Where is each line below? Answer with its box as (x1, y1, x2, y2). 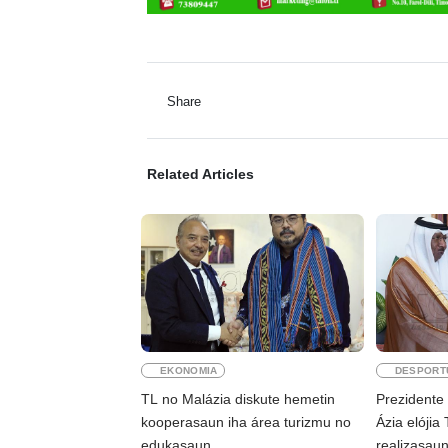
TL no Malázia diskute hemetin (141, 390, 335, 407)
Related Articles (147, 165, 254, 182)
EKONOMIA (160, 364, 218, 376)
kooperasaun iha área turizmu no (141, 413, 351, 430)
